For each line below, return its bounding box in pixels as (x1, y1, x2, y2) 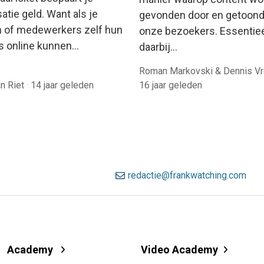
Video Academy (140, 243, 218, 256)
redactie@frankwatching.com (128, 170, 246, 181)
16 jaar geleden (139, 79, 202, 91)
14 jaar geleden (31, 79, 94, 91)
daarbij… (139, 40, 177, 53)
